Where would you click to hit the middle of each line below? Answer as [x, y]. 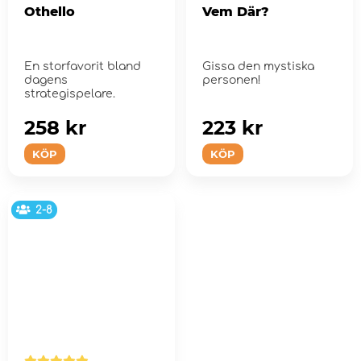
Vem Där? [235, 11]
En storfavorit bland [83, 66]
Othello [50, 11]
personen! [231, 80]
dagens [46, 80]
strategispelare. [70, 93]
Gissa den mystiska [258, 66]
